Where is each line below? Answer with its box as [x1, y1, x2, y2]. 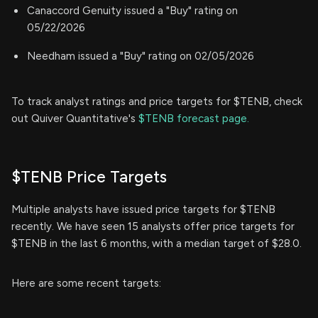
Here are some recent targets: [11, 277, 161, 290]
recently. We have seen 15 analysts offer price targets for [11, 220, 295, 234]
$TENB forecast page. [138, 112, 249, 126]
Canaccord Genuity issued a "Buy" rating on [27, 4, 238, 18]
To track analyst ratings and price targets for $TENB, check [11, 95, 302, 109]
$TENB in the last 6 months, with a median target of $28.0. [11, 237, 302, 251]
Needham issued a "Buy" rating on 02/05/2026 [27, 50, 254, 63]
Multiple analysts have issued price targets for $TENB [11, 203, 275, 216]
